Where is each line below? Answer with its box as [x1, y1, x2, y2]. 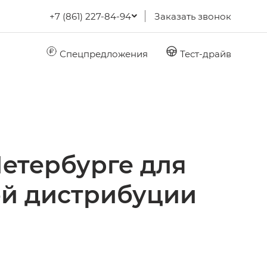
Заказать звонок [154, 10, 231, 22]
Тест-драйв [178, 47, 231, 60]
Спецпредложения [57, 47, 148, 60]
